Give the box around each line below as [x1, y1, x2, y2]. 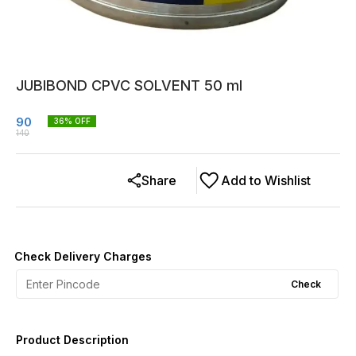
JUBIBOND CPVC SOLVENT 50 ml [16, 77, 242, 94]
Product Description [16, 333, 129, 346]
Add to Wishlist [221, 172, 311, 188]
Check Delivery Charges [14, 250, 152, 263]
